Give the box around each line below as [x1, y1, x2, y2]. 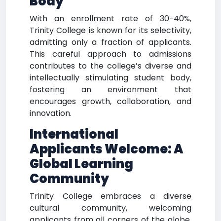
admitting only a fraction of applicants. [30, 37, 191, 48]
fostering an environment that [30, 84, 191, 95]
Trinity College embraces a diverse [30, 190, 191, 202]
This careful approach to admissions [30, 48, 191, 60]
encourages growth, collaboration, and [30, 96, 191, 107]
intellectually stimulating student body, [30, 72, 191, 83]
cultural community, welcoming [30, 202, 191, 214]
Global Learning [30, 155, 133, 173]
